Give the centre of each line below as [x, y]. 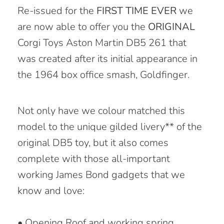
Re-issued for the [57, 10]
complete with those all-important [94, 158]
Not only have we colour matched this [101, 110]
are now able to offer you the [83, 26]
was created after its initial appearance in [107, 58]
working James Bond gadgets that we [101, 174]
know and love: [51, 190]
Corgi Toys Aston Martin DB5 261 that [102, 42]
